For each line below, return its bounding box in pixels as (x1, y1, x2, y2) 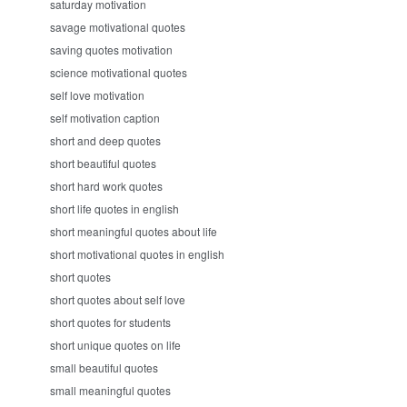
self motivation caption (50, 110, 160, 125)
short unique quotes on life (50, 337, 181, 352)
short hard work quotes (50, 178, 163, 194)
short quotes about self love (50, 292, 185, 307)
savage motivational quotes (50, 19, 185, 35)
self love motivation (50, 87, 144, 103)
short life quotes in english (50, 201, 179, 216)
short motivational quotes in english (50, 246, 224, 262)
